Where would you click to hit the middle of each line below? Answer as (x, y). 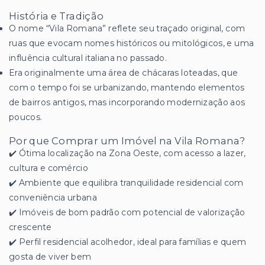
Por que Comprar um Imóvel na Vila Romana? (127, 141)
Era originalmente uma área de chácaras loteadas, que (124, 73)
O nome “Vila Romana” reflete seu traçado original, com (127, 29)
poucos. (26, 117)
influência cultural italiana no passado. (88, 58)
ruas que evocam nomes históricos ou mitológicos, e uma (132, 43)
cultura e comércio (49, 168)
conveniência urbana (53, 198)
